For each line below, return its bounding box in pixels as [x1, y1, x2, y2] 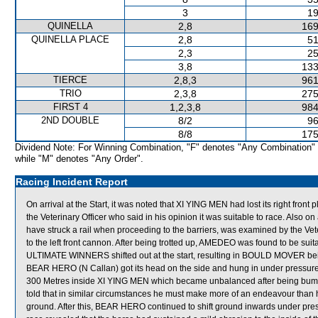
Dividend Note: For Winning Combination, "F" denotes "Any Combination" [15, 142, 315, 153]
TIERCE [53, 75, 87, 85]
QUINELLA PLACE [31, 34, 109, 45]
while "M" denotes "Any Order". [15, 153, 143, 164]
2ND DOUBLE [41, 115, 99, 126]
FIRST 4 [53, 102, 88, 112]
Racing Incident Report [16, 176, 128, 187]
